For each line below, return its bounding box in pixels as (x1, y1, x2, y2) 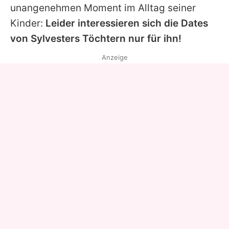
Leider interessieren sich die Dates (45, 17, 208, 29)
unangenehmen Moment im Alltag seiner (10, 2, 196, 14)
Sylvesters (31, 32, 80, 44)
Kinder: (10, 17, 45, 29)
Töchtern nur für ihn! (80, 32, 181, 44)
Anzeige (101, 53, 128, 61)
